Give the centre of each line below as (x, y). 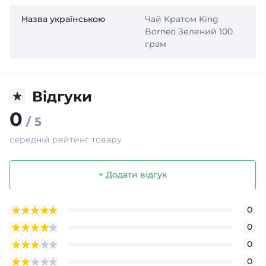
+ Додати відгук (133, 175)
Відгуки (62, 96)
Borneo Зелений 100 (189, 31)
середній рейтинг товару (66, 139)
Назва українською (63, 19)
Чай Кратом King (181, 19)
